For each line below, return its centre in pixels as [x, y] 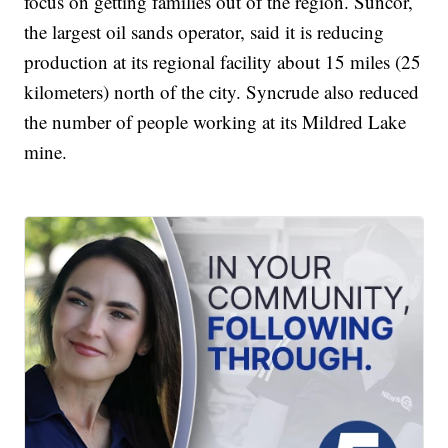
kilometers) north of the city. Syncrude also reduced [222, 92]
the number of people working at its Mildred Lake [215, 122]
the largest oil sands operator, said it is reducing [204, 32]
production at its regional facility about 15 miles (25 [223, 62]
